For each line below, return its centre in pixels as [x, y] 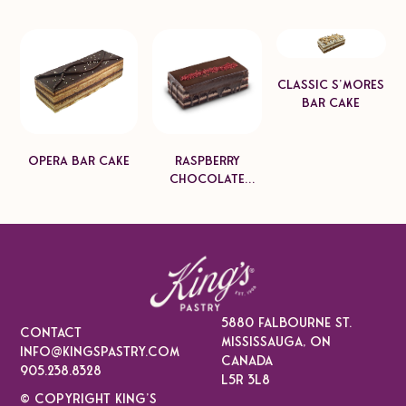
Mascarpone [208, 198]
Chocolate [208, 179]
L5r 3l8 [246, 380]
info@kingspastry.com [100, 351]
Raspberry [207, 161]
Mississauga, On [276, 342]
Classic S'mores [331, 85]
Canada [247, 361]
